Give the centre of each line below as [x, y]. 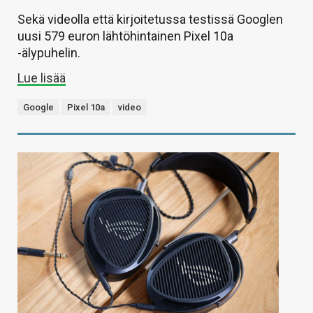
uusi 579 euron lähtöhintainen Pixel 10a [125, 36]
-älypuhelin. [49, 52]
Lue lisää [42, 78]
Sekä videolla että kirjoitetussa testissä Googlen [150, 19]
